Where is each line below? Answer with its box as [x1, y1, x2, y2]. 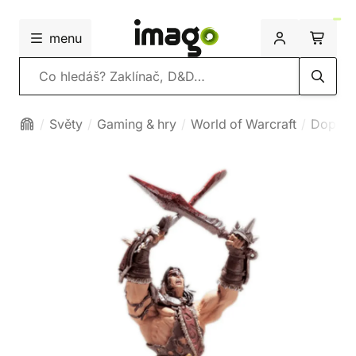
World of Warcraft [191, 116, 296, 132]
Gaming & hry [97, 116, 176, 132]
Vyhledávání [18, 68, 91, 83]
